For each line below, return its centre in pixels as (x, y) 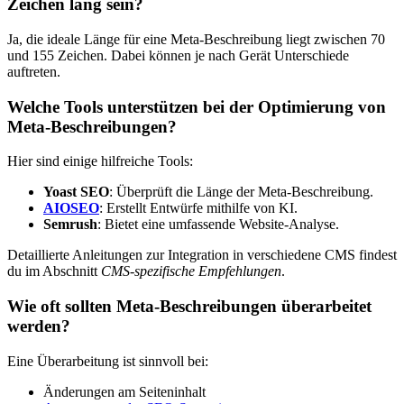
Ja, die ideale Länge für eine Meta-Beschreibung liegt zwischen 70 (196, 39)
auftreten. (34, 71)
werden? (39, 326)
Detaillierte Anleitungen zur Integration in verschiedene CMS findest (202, 255)
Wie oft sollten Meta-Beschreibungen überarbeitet (189, 307)
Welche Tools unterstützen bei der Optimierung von (197, 106)
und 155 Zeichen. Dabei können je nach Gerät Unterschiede (178, 55)
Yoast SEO (76, 192)
